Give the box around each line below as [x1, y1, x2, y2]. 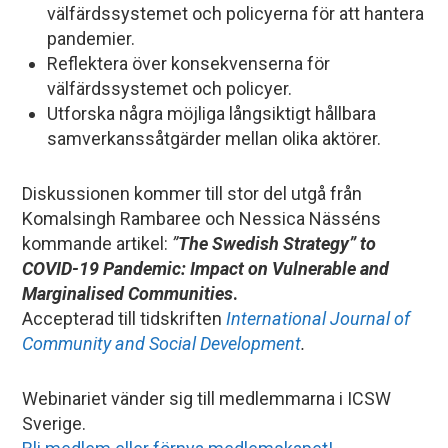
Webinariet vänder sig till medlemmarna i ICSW [22, 388, 392, 409]
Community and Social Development [22, 333, 302, 354]
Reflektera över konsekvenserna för [47, 53, 331, 74]
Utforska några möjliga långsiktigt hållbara [47, 103, 377, 124]
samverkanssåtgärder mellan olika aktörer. [47, 128, 382, 149]
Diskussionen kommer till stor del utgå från [22, 183, 363, 204]
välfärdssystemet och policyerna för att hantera [47, 3, 425, 24]
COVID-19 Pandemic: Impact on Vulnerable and [22, 258, 390, 279]
